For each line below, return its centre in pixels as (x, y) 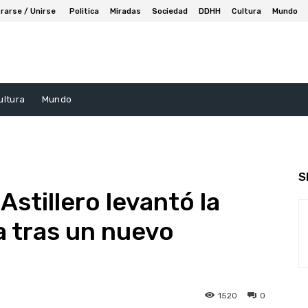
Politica (84, 11)
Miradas (125, 11)
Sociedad (170, 11)
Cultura (246, 11)
